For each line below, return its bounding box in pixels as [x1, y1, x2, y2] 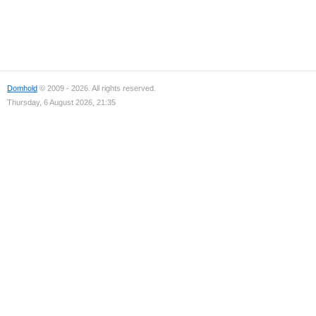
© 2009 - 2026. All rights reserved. [37, 84, 156, 92]
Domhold [7, 84, 37, 92]
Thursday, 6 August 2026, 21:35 [7, 98, 116, 107]
